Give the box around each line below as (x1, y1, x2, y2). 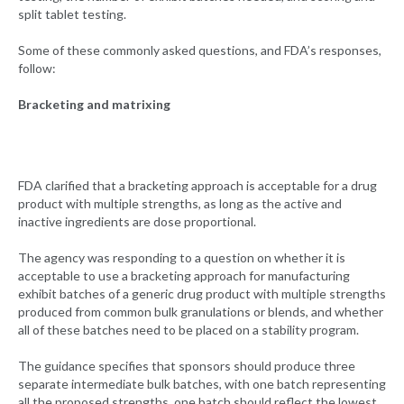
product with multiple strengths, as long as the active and (18, 196, 342, 212)
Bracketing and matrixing (18, 96, 170, 113)
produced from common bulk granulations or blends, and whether (18, 304, 383, 320)
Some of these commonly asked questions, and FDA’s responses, (18, 42, 381, 59)
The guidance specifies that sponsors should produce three (18, 358, 355, 374)
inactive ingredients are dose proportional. (18, 214, 256, 230)
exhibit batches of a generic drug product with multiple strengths (18, 286, 386, 302)
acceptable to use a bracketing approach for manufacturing (18, 268, 350, 284)
